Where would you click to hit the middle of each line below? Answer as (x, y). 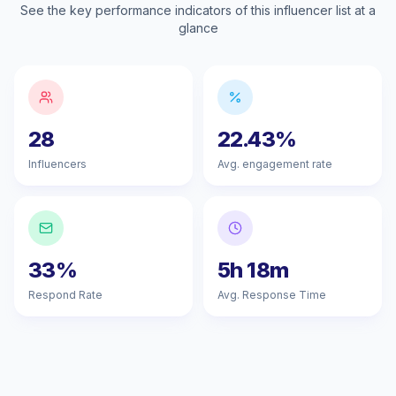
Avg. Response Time (272, 295)
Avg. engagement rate (275, 164)
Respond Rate (65, 295)
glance (198, 28)
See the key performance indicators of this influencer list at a (198, 10)
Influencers (57, 164)
